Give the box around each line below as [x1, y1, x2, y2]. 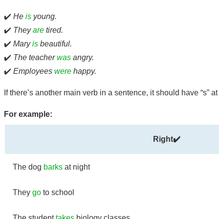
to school [41, 188, 74, 197]
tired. [44, 25, 63, 34]
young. [31, 12, 57, 21]
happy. [71, 66, 96, 75]
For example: [4, 109, 52, 118]
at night [63, 162, 90, 171]
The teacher [13, 53, 57, 62]
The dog [13, 162, 44, 171]
